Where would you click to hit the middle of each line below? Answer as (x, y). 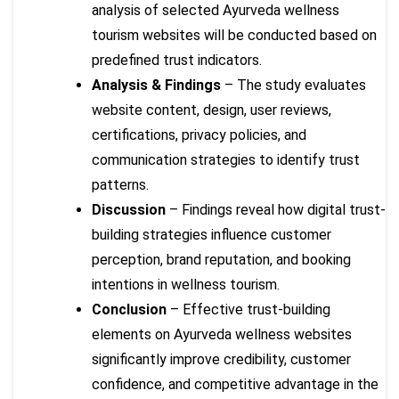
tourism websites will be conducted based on (234, 35)
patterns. (120, 184)
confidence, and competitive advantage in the (235, 384)
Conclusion (129, 309)
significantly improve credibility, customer (221, 359)
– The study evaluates (293, 85)
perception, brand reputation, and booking (221, 259)
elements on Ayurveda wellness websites (222, 334)
